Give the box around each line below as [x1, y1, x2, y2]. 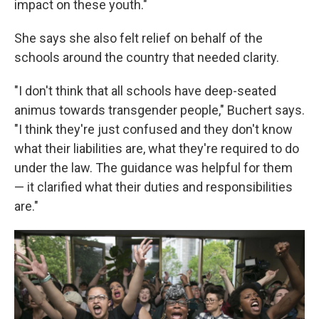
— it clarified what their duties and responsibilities [14, 179, 293, 194]
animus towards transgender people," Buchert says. [14, 103, 305, 117]
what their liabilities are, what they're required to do [14, 141, 299, 156]
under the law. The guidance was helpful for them [14, 160, 293, 175]
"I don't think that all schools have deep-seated [14, 83, 276, 98]
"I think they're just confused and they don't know [14, 122, 293, 137]
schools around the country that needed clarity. [14, 50, 279, 65]
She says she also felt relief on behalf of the [14, 31, 263, 46]
